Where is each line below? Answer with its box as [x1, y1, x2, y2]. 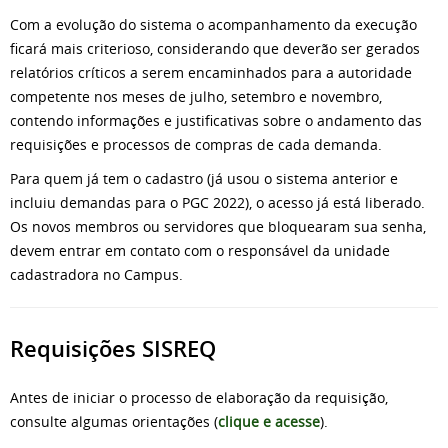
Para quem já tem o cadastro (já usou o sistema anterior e [10, 168, 398, 188]
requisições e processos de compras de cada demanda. [10, 134, 382, 154]
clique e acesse [218, 412, 320, 432]
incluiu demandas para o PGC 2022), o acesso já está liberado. [10, 192, 425, 212]
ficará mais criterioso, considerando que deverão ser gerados [10, 38, 420, 58]
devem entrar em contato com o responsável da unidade [10, 240, 390, 260]
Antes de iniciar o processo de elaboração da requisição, [10, 388, 388, 408]
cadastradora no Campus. [10, 264, 183, 284]
